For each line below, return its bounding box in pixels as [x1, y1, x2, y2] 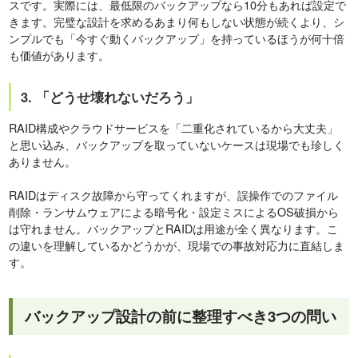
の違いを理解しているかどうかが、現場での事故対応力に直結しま [9, 236, 345, 253]
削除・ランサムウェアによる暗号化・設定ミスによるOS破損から [9, 202, 340, 220]
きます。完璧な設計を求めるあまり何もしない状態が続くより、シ [9, 12, 345, 30]
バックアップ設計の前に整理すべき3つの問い [25, 304, 337, 327]
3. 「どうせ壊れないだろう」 [21, 86, 200, 106]
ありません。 [9, 152, 77, 169]
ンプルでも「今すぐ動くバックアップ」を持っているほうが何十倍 [9, 29, 345, 46]
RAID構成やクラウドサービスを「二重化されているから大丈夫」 [9, 118, 339, 136]
